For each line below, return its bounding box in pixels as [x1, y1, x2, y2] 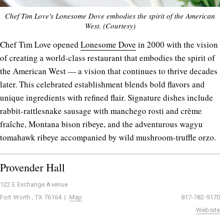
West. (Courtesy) [84, 21, 136, 31]
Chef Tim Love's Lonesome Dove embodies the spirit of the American [5, 11, 215, 21]
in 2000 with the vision [136, 39, 218, 51]
